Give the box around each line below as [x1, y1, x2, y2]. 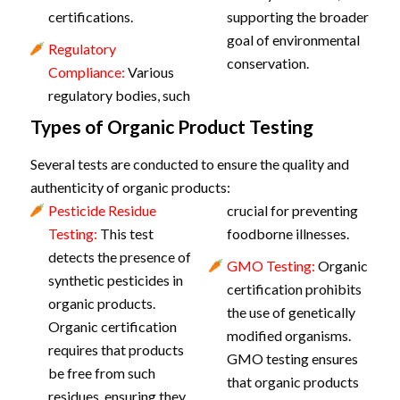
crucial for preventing [226, 202, 358, 219]
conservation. [226, 54, 309, 71]
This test [96, 225, 154, 242]
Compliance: [47, 63, 125, 80]
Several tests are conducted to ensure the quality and [29, 155, 349, 172]
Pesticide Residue [47, 202, 156, 219]
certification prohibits [226, 280, 362, 297]
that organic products [226, 373, 359, 390]
